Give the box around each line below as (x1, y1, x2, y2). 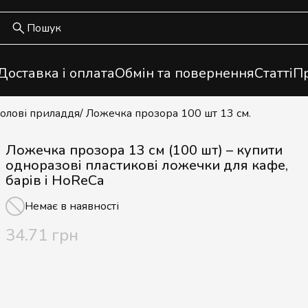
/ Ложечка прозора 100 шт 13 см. (80, 106, 251, 121)
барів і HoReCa (5, 171, 104, 190)
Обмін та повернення (114, 64, 254, 82)
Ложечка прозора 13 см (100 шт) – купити (5, 141, 283, 159)
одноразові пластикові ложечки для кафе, (5, 156, 288, 175)
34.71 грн (5, 224, 78, 246)
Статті (254, 64, 293, 82)
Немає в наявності (25, 199, 119, 214)
